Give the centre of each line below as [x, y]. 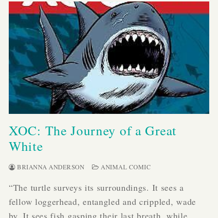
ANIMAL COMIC [125, 167]
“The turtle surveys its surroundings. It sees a [96, 188]
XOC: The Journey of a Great [93, 131]
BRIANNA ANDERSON [50, 167]
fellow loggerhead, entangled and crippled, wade [102, 202]
